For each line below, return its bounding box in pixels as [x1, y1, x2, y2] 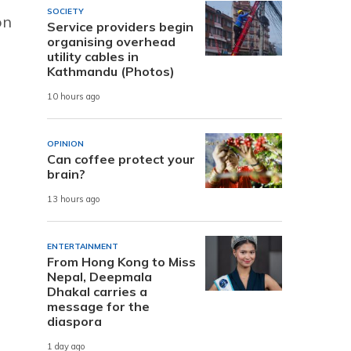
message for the [47, 298, 150, 314]
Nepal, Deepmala [47, 268, 152, 284]
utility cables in [47, 48, 139, 64]
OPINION [47, 138, 84, 149]
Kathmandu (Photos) [47, 63, 175, 79]
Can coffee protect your [47, 150, 195, 167]
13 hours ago [47, 194, 100, 205]
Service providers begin [47, 18, 194, 34]
